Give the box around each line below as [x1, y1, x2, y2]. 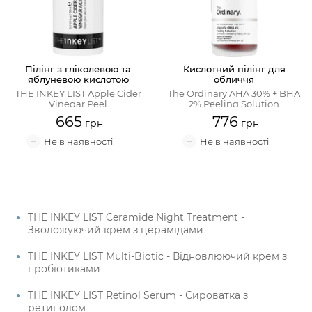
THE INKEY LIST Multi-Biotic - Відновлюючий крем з [28, 250, 287, 263]
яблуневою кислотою [27, 74, 129, 85]
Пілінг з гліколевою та [25, 63, 131, 75]
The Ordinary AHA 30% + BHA [168, 88, 300, 99]
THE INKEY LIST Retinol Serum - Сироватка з [28, 289, 248, 302]
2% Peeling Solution [189, 98, 279, 109]
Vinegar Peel [49, 98, 107, 109]
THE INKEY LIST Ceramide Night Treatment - [28, 211, 244, 224]
